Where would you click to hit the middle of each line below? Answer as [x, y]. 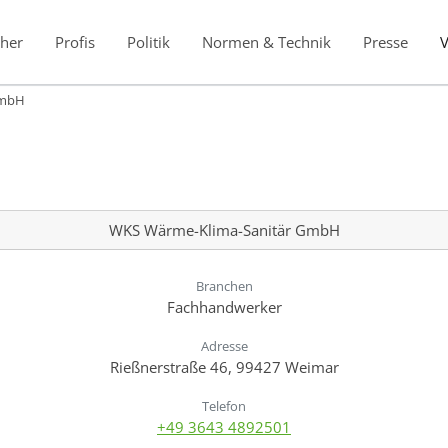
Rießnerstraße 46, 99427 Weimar [224, 366]
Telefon [224, 405]
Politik [148, 41]
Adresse [224, 345]
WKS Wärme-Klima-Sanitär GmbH [224, 229]
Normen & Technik [266, 41]
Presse [385, 41]
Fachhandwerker [224, 306]
